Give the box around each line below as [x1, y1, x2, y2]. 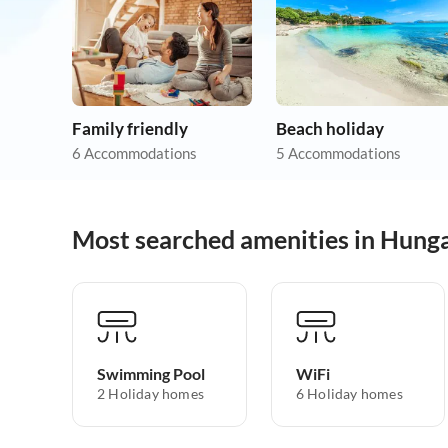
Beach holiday [276, 118, 384, 140]
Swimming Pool [97, 364, 205, 384]
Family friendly [72, 118, 188, 140]
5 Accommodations [276, 144, 401, 163]
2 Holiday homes [97, 385, 204, 403]
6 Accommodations [72, 144, 197, 163]
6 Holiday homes [295, 385, 403, 403]
